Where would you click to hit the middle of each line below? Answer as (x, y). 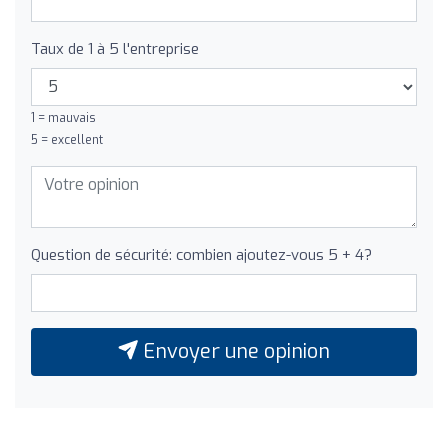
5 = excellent (67, 139)
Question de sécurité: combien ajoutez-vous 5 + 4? (201, 254)
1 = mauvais (63, 117)
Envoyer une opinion (234, 351)
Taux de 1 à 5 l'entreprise (115, 48)
